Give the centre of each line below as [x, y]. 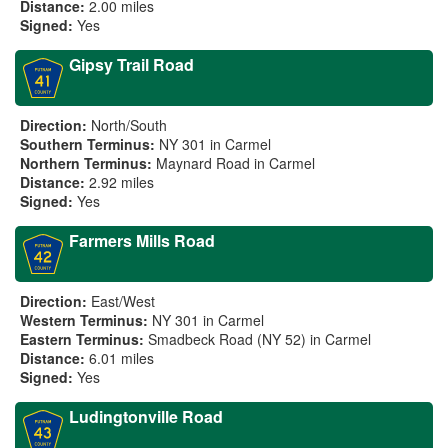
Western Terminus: [84, 320]
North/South [129, 125]
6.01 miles [121, 358]
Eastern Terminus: [82, 339]
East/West [123, 301]
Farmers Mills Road [142, 240]
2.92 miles [121, 182]
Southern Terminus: [87, 144]
